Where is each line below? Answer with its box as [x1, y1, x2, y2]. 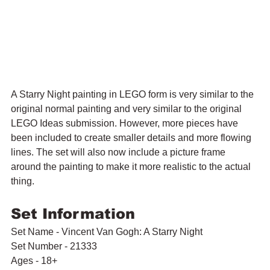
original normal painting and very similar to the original [11, 103, 244, 114]
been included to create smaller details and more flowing [11, 132, 254, 143]
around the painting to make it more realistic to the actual [11, 161, 253, 172]
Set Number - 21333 [11, 240, 97, 251]
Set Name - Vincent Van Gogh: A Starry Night [11, 226, 202, 237]
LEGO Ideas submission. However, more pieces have [11, 118, 240, 128]
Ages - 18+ [11, 255, 57, 266]
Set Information [11, 205, 135, 222]
